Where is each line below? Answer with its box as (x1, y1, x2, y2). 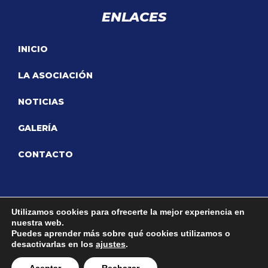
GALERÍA (18, 123, 57, 134)
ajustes (96, 239, 126, 249)
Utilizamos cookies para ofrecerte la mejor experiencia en (11, 207, 245, 217)
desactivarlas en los (11, 239, 96, 249)
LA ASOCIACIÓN (18, 70, 93, 81)
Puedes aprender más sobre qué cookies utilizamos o (11, 229, 230, 238)
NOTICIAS (18, 96, 64, 108)
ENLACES (102, 9, 166, 26)
